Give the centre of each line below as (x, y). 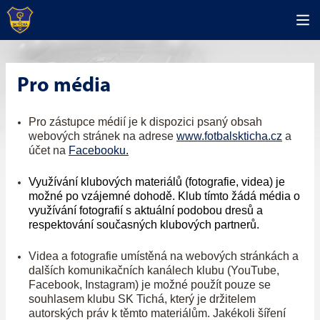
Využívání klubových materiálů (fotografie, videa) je (157, 182)
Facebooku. (99, 150)
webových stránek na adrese (102, 136)
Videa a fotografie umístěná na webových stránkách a (164, 256)
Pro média (64, 86)
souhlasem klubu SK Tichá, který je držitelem (142, 299)
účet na (49, 150)
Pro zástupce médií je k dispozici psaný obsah (145, 122)
